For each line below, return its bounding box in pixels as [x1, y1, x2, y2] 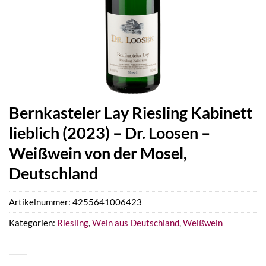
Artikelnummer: [9, 197, 72, 208]
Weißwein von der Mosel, [9, 143, 187, 163]
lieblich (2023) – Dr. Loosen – [9, 123, 210, 142]
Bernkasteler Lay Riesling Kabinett [9, 103, 252, 122]
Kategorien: [9, 217, 57, 229]
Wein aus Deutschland [92, 217, 179, 229]
